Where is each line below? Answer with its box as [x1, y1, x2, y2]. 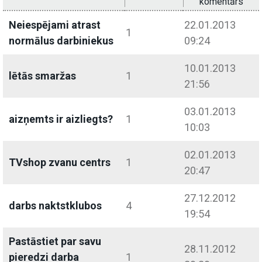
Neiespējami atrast [9, 19, 101, 32]
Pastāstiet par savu [9, 235, 101, 248]
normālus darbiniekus [9, 35, 113, 47]
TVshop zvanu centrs [9, 156, 111, 169]
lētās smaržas [9, 70, 76, 82]
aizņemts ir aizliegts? [9, 113, 113, 126]
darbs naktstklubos [9, 199, 102, 212]
